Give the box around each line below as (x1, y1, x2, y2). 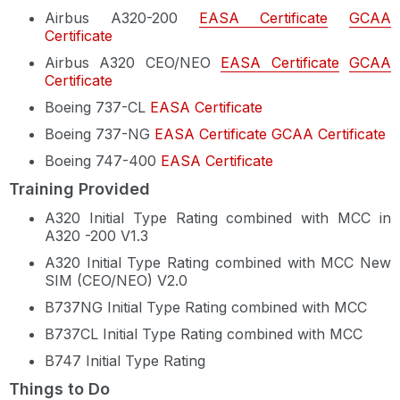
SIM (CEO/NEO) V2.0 (45, 271, 187, 289)
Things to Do (9, 379, 110, 398)
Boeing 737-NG (45, 125, 154, 143)
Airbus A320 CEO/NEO (45, 54, 221, 71)
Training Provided (9, 179, 150, 198)
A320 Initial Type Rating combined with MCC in (45, 209, 391, 227)
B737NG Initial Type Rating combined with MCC (45, 298, 367, 316)
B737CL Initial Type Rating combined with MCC (45, 325, 362, 343)
